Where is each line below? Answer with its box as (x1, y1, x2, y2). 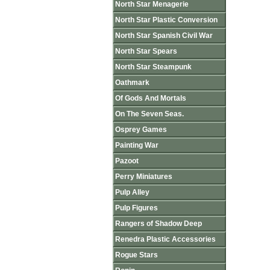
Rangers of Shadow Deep (115, 219, 202, 228)
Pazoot (115, 157, 139, 165)
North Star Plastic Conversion (115, 16, 218, 24)
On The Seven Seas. (115, 110, 184, 118)
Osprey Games (115, 125, 167, 134)
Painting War (115, 141, 159, 149)
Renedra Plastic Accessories (115, 235, 216, 243)
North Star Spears (115, 47, 177, 55)
